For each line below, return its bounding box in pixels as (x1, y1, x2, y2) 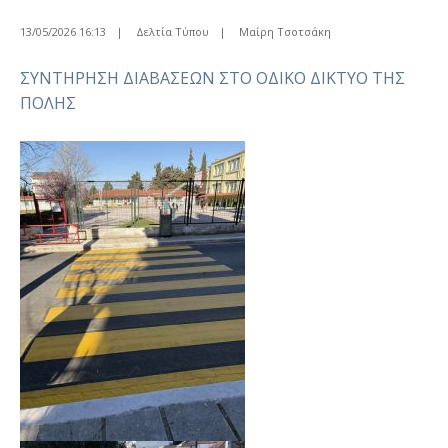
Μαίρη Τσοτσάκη (239, 24, 331, 39)
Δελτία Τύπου (136, 24, 209, 39)
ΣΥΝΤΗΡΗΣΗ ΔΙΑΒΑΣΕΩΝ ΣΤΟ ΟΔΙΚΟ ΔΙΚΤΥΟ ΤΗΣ (20, 67, 405, 89)
